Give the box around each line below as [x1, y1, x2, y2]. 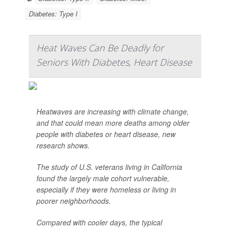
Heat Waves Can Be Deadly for [36, 42, 164, 54]
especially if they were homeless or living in [36, 184, 176, 195]
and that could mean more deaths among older [36, 118, 189, 128]
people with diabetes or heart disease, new [36, 129, 176, 139]
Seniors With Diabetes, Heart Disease [36, 56, 192, 68]
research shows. [36, 140, 90, 150]
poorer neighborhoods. [36, 196, 111, 206]
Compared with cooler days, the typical [36, 217, 162, 227]
